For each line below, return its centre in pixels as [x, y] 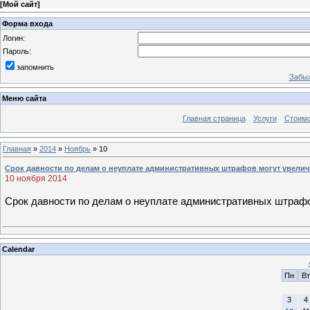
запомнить [35, 67]
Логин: [14, 38]
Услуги [265, 119]
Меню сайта [24, 99]
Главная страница [214, 119]
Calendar [18, 249]
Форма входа [27, 23]
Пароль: [17, 51]
